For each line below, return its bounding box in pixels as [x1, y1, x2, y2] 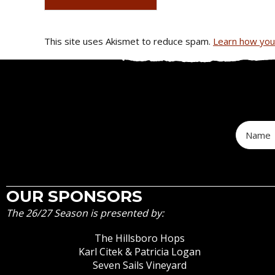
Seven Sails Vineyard [93, 258, 187, 273]
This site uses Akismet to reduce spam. [44, 35, 213, 48]
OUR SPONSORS [6, 186, 142, 206]
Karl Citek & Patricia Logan [79, 245, 201, 259]
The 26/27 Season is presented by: [6, 206, 164, 220]
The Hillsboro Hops [95, 231, 185, 246]
